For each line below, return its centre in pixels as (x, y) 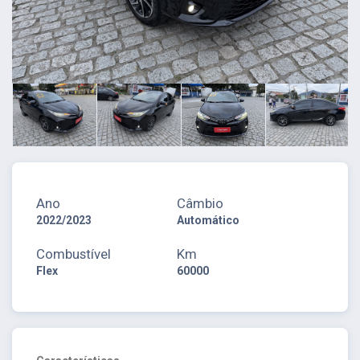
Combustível (74, 254)
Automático (209, 220)
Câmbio (200, 203)
